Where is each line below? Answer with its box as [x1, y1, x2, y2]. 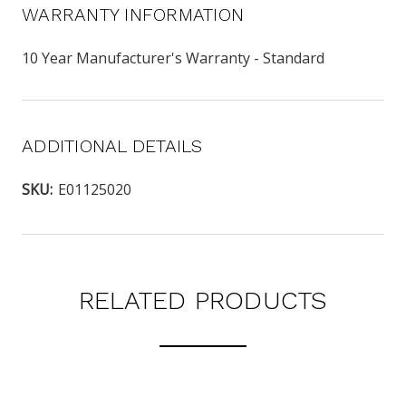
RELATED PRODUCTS [78, 285, 328, 315]
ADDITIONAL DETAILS [22, 134, 203, 157]
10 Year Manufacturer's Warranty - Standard [22, 47, 324, 68]
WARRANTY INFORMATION [22, 3, 244, 25]
